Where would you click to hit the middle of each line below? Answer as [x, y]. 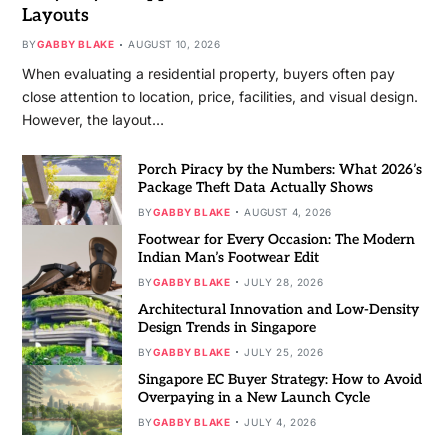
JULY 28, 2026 [284, 281]
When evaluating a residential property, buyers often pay [208, 74]
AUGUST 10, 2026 [174, 44]
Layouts [55, 16]
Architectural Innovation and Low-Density [278, 309]
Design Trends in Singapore [226, 327]
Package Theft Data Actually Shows [255, 187]
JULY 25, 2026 [284, 351]
